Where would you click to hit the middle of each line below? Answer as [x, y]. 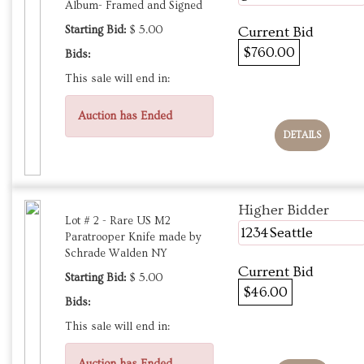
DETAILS [302, 136]
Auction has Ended [125, 117]
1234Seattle [277, 233]
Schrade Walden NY [116, 254]
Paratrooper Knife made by [133, 238]
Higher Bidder [284, 210]
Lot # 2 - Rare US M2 [118, 221]
